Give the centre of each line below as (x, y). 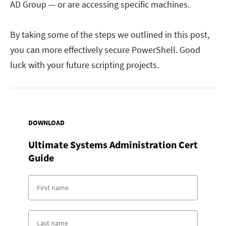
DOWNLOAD (46, 123)
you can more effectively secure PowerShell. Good (105, 50)
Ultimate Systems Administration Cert (113, 145)
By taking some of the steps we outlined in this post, (110, 35)
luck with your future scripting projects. (84, 65)
